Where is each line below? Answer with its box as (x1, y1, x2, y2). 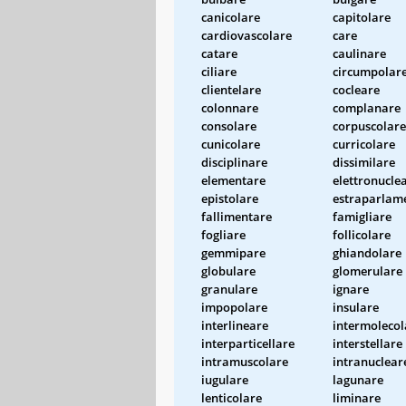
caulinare (333, 44, 386, 62)
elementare (201, 171, 266, 188)
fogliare (201, 226, 246, 243)
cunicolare (201, 135, 260, 152)
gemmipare (201, 244, 266, 261)
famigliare (333, 208, 391, 225)
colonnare (201, 99, 258, 116)
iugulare (201, 371, 248, 388)
